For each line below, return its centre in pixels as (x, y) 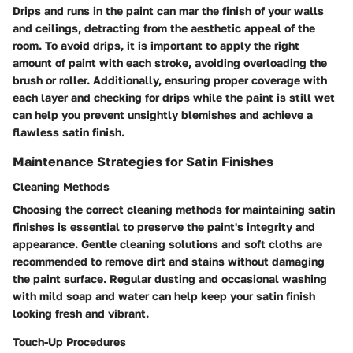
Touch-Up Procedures (69, 342)
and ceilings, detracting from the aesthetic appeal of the (164, 28)
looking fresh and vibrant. (81, 314)
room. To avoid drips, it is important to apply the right (156, 45)
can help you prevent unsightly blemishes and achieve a (163, 114)
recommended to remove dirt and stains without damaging (169, 262)
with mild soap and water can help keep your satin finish (164, 296)
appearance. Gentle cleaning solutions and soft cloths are (167, 244)
